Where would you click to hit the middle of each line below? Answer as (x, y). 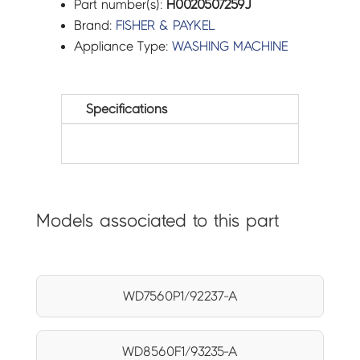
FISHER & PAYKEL (166, 26)
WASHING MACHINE (230, 47)
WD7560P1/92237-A (180, 297)
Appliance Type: (123, 47)
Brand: (95, 26)
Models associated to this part (157, 221)
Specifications (127, 109)
